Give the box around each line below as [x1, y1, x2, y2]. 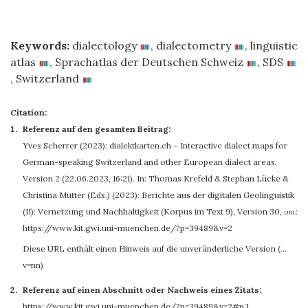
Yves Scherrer [23, 140, 78, 151]
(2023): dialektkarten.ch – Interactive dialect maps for [78, 140, 287, 151]
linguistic [250, 38, 298, 52]
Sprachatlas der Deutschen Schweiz [55, 55, 243, 69]
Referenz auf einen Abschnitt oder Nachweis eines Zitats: [23, 285, 261, 295]
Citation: [10, 107, 47, 118]
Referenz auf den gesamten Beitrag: [23, 124, 170, 134]
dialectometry [156, 38, 231, 52]
